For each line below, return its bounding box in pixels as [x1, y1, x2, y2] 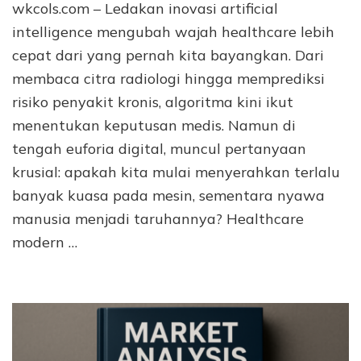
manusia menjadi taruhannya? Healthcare [12, 209, 304, 228]
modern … [12, 232, 77, 251]
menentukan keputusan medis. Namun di [12, 115, 296, 135]
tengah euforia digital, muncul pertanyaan [12, 139, 306, 158]
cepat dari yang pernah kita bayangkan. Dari [12, 45, 324, 64]
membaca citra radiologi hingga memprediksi [12, 68, 325, 88]
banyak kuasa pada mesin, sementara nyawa [12, 185, 325, 205]
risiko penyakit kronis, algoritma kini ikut [12, 92, 293, 111]
